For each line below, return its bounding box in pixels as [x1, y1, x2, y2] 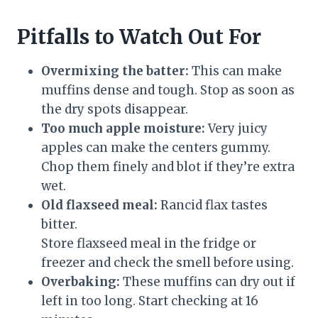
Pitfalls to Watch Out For [17, 24, 261, 50]
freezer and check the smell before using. [41, 255, 294, 271]
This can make [189, 63, 282, 79]
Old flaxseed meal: [41, 197, 158, 214]
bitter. [41, 216, 77, 233]
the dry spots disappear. [41, 102, 188, 118]
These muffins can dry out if [120, 274, 295, 290]
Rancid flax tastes [158, 197, 268, 214]
